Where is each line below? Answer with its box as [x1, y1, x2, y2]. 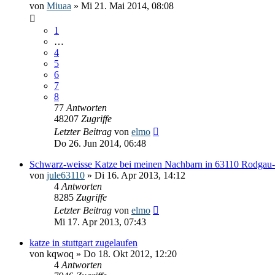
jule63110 [47, 169, 85, 180]
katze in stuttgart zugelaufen [29, 237, 137, 248]
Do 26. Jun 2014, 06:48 [54, 137, 146, 149]
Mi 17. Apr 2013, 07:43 [54, 216, 146, 227]
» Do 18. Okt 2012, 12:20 [74, 248, 177, 259]
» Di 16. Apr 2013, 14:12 [85, 169, 185, 180]
